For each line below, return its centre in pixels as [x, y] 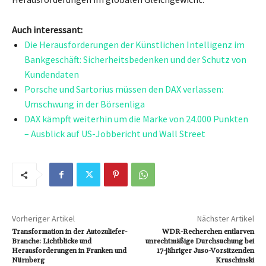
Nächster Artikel [225, 218]
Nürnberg [28, 260]
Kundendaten [52, 74]
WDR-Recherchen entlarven [208, 232]
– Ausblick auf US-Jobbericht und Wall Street [115, 133]
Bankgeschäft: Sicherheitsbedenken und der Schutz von [135, 59]
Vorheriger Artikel [43, 218]
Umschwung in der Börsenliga [85, 104]
